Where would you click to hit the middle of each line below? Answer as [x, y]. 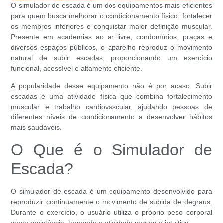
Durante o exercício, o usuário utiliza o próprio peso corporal [111, 212]
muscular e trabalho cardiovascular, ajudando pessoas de [111, 107]
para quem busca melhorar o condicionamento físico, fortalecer [111, 16]
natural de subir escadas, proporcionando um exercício [111, 57]
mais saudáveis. [37, 128]
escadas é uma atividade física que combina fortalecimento [111, 96]
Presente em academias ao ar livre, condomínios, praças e [111, 37]
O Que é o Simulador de [111, 150]
